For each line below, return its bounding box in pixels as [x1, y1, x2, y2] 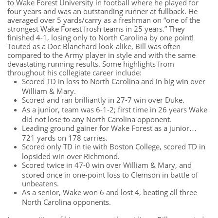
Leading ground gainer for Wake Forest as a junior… [22, 123, 197, 133]
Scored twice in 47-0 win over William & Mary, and [22, 160, 192, 170]
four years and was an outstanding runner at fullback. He [7, 6, 198, 16]
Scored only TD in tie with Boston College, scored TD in [22, 142, 205, 151]
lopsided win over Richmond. [22, 151, 120, 161]
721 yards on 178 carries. [22, 133, 108, 142]
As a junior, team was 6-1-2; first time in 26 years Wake [22, 105, 207, 114]
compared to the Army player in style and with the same [7, 50, 196, 60]
